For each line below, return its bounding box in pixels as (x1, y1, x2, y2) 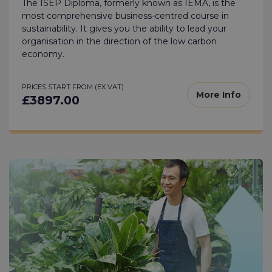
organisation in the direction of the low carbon (22, 35, 217, 47)
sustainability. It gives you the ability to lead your (22, 22, 226, 34)
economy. (22, 48, 64, 59)
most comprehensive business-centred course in (22, 10, 229, 21)
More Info (196, 89, 241, 100)
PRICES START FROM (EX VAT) (22, 82, 124, 91)
